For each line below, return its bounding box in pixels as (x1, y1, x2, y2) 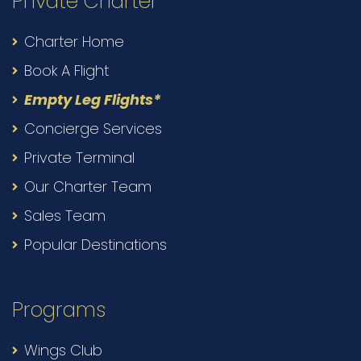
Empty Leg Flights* (24, 89, 161, 110)
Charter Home (24, 31, 124, 52)
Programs (12, 296, 106, 325)
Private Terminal (24, 147, 135, 168)
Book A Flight (24, 60, 109, 81)
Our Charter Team (24, 176, 151, 197)
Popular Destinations (24, 234, 167, 255)
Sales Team (24, 205, 106, 226)
